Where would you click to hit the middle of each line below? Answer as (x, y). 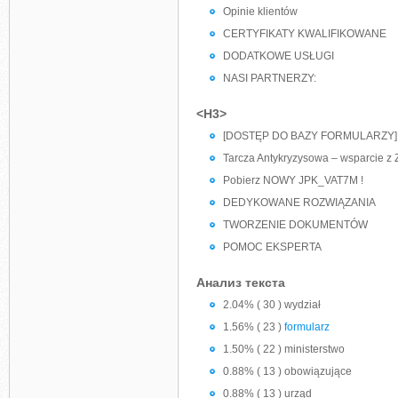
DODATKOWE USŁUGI (279, 56)
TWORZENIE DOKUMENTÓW (295, 225)
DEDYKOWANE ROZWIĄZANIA (299, 203)
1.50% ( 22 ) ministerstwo (284, 349)
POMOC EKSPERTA (272, 247)
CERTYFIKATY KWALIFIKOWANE (305, 34)
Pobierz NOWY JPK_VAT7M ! (293, 180)
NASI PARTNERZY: (270, 78)
